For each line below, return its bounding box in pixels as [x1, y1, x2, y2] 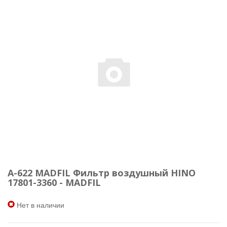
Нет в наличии [17, 199, 64, 210]
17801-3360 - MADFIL [8, 176, 101, 188]
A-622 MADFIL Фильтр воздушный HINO [8, 166, 196, 179]
